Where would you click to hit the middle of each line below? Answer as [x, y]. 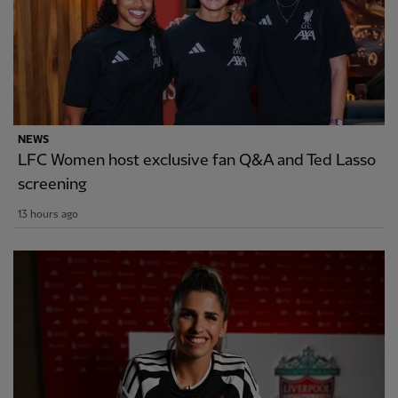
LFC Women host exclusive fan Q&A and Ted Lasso [197, 160]
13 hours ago [48, 214]
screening [52, 184]
